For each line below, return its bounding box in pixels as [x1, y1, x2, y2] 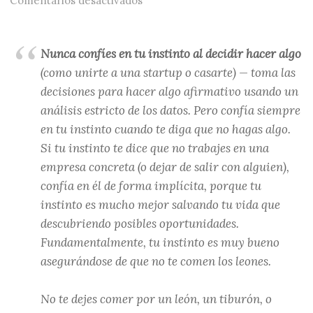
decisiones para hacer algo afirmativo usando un [41, 84, 299, 100]
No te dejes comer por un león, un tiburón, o [41, 291, 272, 307]
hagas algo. [229, 122, 291, 138]
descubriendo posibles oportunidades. [41, 216, 240, 232]
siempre [257, 103, 301, 119]
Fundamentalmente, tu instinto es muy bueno [41, 235, 280, 251]
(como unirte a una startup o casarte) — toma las [41, 65, 296, 81]
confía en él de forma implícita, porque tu [41, 178, 262, 194]
